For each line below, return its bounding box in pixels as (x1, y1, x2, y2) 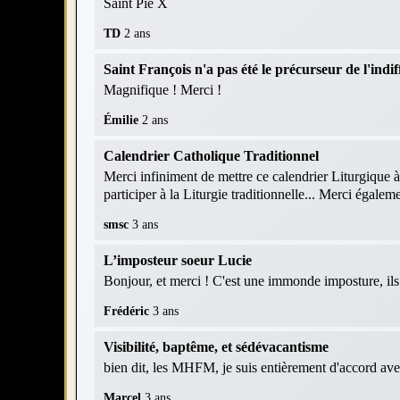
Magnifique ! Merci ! (104, 81, 221, 97)
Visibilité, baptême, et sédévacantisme (104, 338, 329, 354)
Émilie (104, 112, 142, 127)
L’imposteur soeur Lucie (104, 252, 252, 268)
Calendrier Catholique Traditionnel (104, 147, 319, 163)
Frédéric (104, 304, 153, 318)
